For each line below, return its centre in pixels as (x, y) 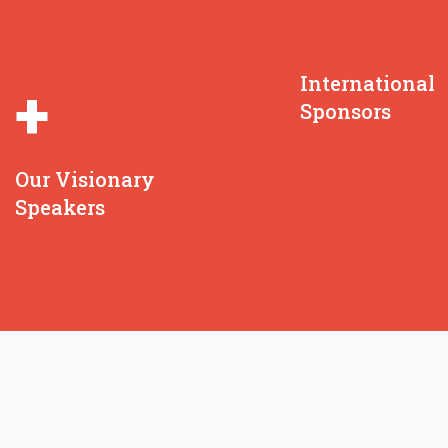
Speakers (60, 207)
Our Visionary (85, 179)
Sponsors (345, 111)
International (367, 83)
